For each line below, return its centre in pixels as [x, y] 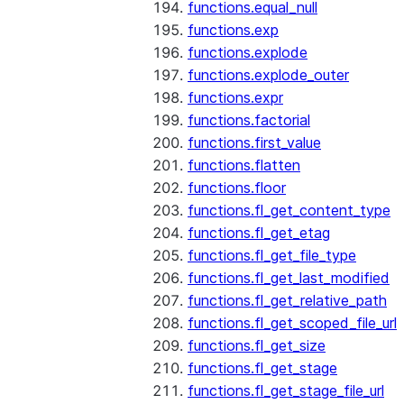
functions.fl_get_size [257, 345]
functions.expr [235, 97]
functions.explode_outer [268, 75]
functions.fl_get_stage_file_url [286, 390]
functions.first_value [254, 142]
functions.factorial [249, 120]
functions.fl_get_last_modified [289, 278]
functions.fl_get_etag [259, 233]
